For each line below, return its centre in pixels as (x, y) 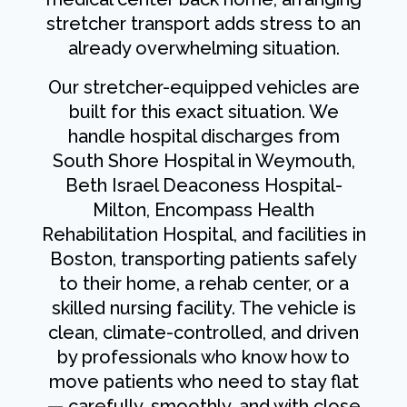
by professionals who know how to (203, 357)
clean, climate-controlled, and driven (203, 333)
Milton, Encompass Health (203, 210)
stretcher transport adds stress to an (203, 24)
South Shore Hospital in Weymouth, (203, 161)
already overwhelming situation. (203, 49)
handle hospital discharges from (203, 137)
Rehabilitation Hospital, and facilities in (203, 235)
